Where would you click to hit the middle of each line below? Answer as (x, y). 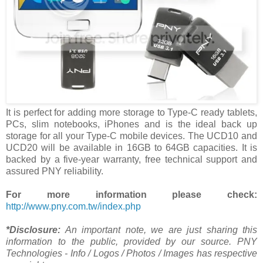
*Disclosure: (33, 230)
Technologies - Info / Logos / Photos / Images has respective (131, 254)
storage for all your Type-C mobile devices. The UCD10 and (131, 136)
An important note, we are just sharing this (159, 230)
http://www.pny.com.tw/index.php (73, 207)
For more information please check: (131, 195)
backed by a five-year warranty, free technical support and (131, 160)
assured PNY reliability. (55, 171)
